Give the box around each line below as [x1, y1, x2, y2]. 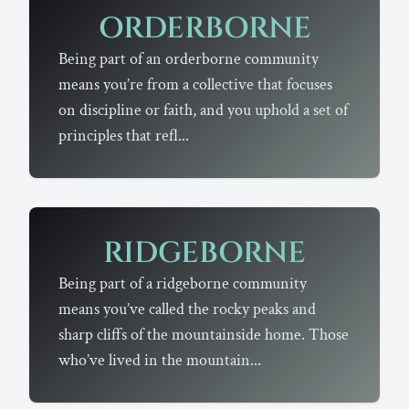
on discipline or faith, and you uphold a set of [58, 100, 348, 121]
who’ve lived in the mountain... [58, 350, 261, 372]
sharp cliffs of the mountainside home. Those [58, 324, 349, 346]
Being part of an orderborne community [58, 48, 319, 70]
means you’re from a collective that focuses [58, 74, 332, 96]
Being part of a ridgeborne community [58, 273, 307, 295]
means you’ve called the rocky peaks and [58, 299, 316, 320]
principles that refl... [58, 125, 189, 147]
